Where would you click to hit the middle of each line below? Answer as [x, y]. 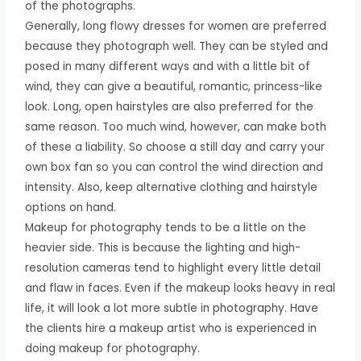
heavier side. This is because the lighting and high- [163, 247]
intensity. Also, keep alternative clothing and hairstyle [172, 187]
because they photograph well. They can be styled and [177, 46]
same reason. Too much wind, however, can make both [176, 127]
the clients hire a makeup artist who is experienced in [171, 328]
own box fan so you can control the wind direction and [174, 167]
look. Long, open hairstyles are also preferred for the [170, 106]
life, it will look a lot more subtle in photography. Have [172, 308]
